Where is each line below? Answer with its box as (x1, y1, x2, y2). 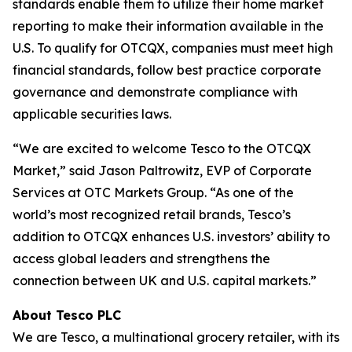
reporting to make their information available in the (13, 18, 324, 34)
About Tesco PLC (13, 307, 121, 323)
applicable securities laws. (13, 106, 171, 122)
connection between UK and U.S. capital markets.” (13, 273, 317, 288)
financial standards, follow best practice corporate (13, 62, 321, 78)
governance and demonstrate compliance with (13, 84, 298, 100)
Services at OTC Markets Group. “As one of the (13, 185, 294, 200)
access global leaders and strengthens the (13, 251, 270, 266)
